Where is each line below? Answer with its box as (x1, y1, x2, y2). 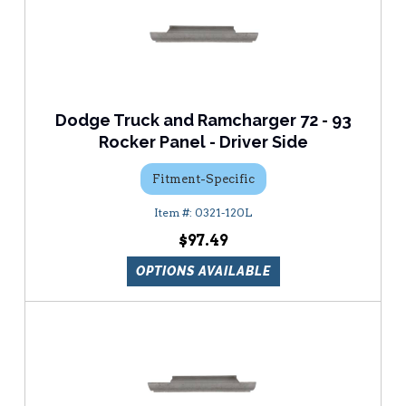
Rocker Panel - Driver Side (98, 132, 308, 152)
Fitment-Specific (151, 171, 255, 186)
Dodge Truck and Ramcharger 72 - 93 (54, 111, 352, 130)
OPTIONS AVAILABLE (135, 264, 271, 279)
